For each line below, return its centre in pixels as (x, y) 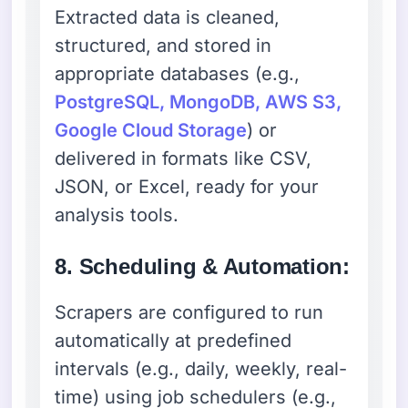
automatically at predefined (173, 340)
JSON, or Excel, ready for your (187, 186)
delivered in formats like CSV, (184, 158)
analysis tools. (117, 214)
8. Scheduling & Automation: (202, 266)
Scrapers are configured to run (189, 312)
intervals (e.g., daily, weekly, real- (201, 368)
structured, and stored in (163, 45)
